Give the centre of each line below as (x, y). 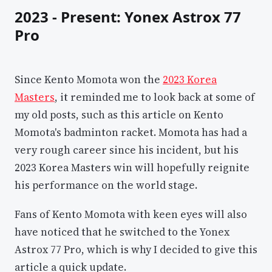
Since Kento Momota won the (89, 79)
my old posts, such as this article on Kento (119, 114)
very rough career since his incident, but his (127, 150)
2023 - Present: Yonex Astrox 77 (128, 17)
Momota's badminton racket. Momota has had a (131, 132)
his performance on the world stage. (106, 185)
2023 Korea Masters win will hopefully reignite (132, 167)
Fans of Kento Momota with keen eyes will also (131, 215)
